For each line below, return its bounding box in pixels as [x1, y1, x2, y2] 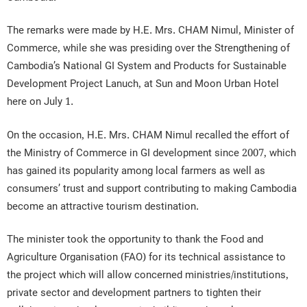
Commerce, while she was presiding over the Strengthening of [7, 39, 290, 58]
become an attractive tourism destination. [7, 197, 199, 216]
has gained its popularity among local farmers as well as [7, 161, 265, 180]
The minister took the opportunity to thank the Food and [7, 230, 263, 249]
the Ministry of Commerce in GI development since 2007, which [7, 143, 296, 162]
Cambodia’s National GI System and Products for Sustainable [7, 57, 286, 76]
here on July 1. [7, 93, 73, 112]
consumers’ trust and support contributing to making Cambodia [7, 179, 297, 198]
